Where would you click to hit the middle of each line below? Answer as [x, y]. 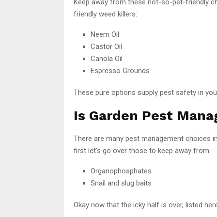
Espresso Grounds [120, 70]
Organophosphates [121, 171]
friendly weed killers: [105, 14]
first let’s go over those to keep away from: [142, 150]
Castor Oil [106, 46]
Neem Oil [105, 34]
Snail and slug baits [121, 183]
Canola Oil [107, 58]
